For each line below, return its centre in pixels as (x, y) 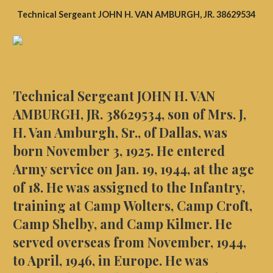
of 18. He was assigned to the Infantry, (129, 187)
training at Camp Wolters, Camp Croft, (132, 205)
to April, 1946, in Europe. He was (110, 260)
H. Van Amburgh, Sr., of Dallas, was (120, 132)
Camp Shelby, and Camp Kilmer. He (122, 223)
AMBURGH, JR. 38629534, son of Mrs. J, (129, 114)
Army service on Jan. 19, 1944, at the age (133, 168)
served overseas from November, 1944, (129, 242)
